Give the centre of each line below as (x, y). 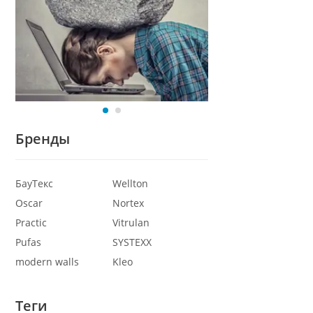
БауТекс (34, 183)
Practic (31, 222)
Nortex (128, 203)
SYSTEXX (132, 242)
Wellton (130, 183)
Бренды (43, 138)
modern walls (47, 261)
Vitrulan (131, 222)
